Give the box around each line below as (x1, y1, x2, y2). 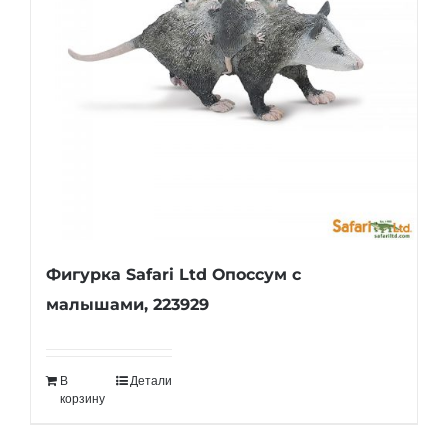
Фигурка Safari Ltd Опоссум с (46, 265, 301, 284)
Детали (130, 374, 172, 388)
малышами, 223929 (46, 295, 209, 314)
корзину (60, 392, 105, 406)
